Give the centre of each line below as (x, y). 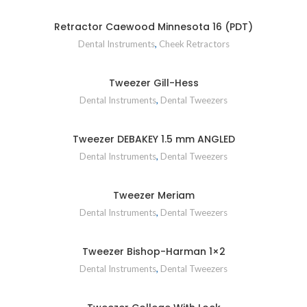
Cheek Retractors (194, 44)
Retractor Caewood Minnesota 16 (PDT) (153, 26)
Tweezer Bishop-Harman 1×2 (153, 251)
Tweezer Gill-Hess (153, 83)
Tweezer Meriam (153, 195)
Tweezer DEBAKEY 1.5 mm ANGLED (153, 139)
